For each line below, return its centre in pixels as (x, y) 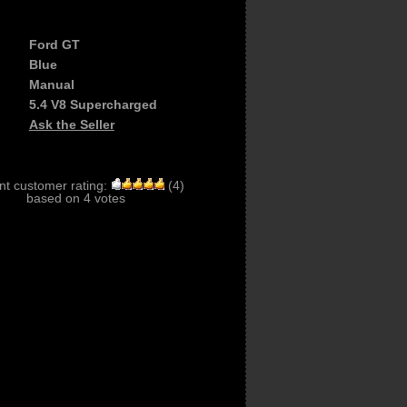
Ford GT (54, 45)
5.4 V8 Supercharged (93, 104)
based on (55, 198)
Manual (51, 84)
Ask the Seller (71, 124)
